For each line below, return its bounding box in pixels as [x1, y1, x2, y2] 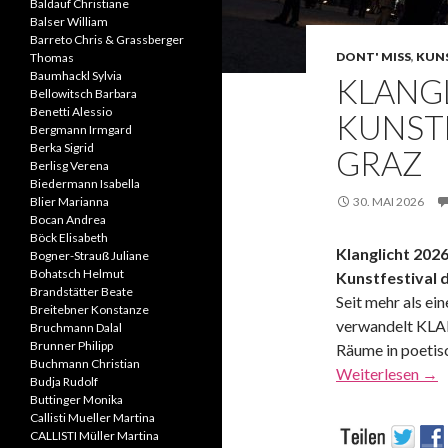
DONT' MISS [336, 49, 411, 64]
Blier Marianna [30, 194, 109, 209]
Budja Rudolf [30, 374, 98, 389]
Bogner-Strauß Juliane [30, 248, 149, 263]
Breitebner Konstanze [30, 302, 149, 317]
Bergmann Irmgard [30, 122, 132, 137]
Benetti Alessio [30, 104, 112, 119]
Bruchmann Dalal [30, 320, 122, 335]
